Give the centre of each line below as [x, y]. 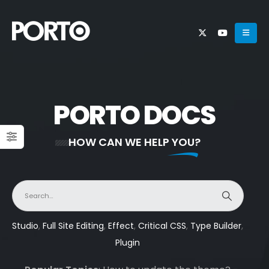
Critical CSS [162, 226]
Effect [121, 226]
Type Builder [216, 226]
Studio [26, 226]
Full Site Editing [74, 226]
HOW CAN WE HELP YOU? [134, 142]
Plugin [128, 243]
